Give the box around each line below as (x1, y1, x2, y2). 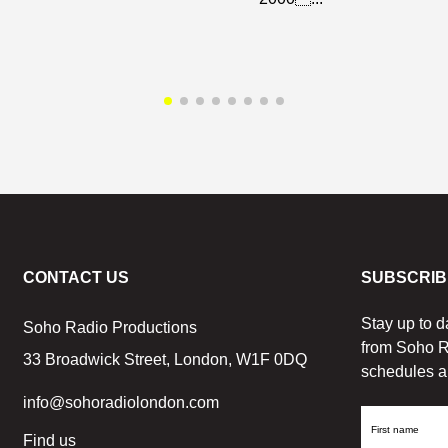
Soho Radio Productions (22, 318, 197, 336)
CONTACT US (22, 268, 129, 286)
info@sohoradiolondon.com (22, 393, 219, 411)
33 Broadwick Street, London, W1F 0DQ (22, 350, 307, 368)
